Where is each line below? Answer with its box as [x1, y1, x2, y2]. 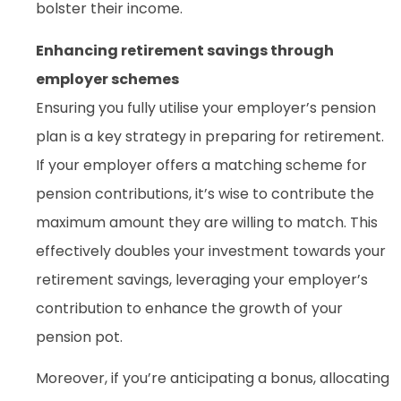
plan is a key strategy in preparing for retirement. [36, 125, 384, 147]
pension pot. [36, 326, 123, 347]
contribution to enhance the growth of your [36, 297, 343, 319]
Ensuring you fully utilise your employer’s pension [36, 97, 376, 118]
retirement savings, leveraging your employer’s [36, 269, 368, 290]
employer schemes [36, 68, 179, 90]
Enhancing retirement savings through [36, 39, 334, 61]
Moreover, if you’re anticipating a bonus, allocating [36, 368, 389, 389]
